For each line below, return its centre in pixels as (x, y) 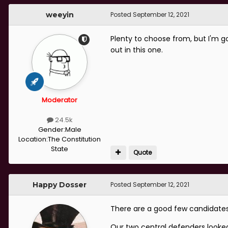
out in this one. (137, 50)
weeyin (60, 15)
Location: (33, 139)
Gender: (51, 129)
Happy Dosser (60, 184)
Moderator (60, 100)
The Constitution (74, 139)
